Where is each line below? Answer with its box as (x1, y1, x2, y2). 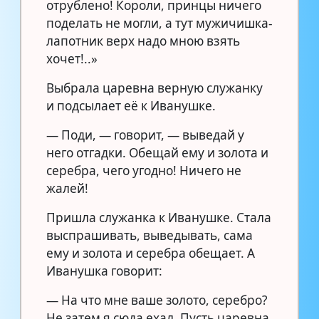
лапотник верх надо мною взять (46, 32, 240, 49)
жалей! (46, 179, 88, 197)
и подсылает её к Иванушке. (46, 97, 216, 114)
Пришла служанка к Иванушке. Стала (46, 209, 271, 226)
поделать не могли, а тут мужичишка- (46, 14, 273, 31)
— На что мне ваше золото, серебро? (46, 291, 267, 308)
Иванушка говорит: (46, 262, 162, 279)
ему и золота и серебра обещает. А (46, 244, 255, 261)
